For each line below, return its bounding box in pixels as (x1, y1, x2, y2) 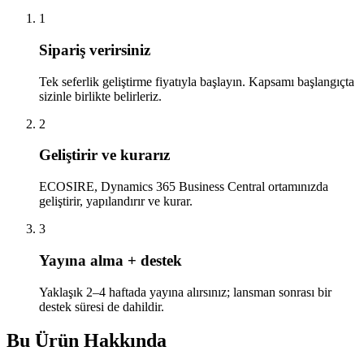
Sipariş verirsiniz (39, 41, 150, 58)
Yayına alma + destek (39, 251, 182, 269)
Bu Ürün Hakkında (6, 330, 167, 352)
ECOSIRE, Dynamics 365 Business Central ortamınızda (39, 180, 328, 194)
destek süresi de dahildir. (39, 299, 164, 314)
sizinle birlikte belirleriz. (39, 89, 162, 103)
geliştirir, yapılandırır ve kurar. (39, 194, 193, 209)
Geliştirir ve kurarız (39, 146, 170, 164)
